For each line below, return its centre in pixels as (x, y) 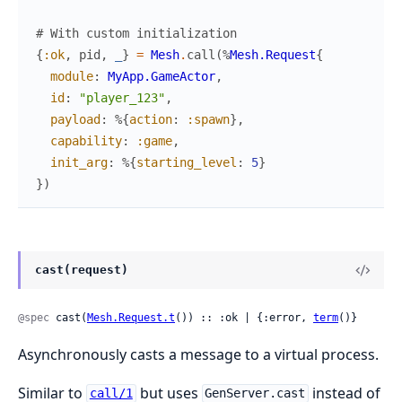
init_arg (79, 163)
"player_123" (122, 98)
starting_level (187, 163)
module (72, 77)
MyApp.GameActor (162, 77)
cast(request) (82, 270)
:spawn (208, 120)
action (151, 120)
